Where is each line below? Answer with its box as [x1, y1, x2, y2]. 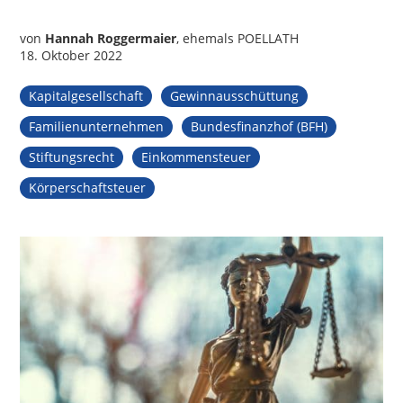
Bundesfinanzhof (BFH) [191, 117, 328, 135]
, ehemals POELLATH [176, 29, 300, 47]
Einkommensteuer [141, 148, 252, 166]
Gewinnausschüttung [170, 86, 300, 104]
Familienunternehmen [29, 117, 165, 135]
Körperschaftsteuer [29, 178, 147, 196]
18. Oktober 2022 [20, 46, 123, 64]
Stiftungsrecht [29, 148, 115, 166]
